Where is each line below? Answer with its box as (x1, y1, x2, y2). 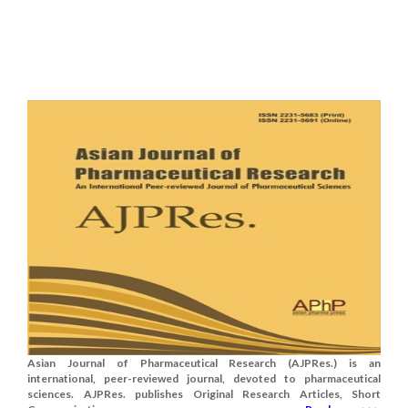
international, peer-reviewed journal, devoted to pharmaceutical (27, 372, 381, 386)
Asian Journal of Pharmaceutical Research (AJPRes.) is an (27, 356, 381, 371)
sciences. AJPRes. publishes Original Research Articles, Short (27, 387, 381, 402)
